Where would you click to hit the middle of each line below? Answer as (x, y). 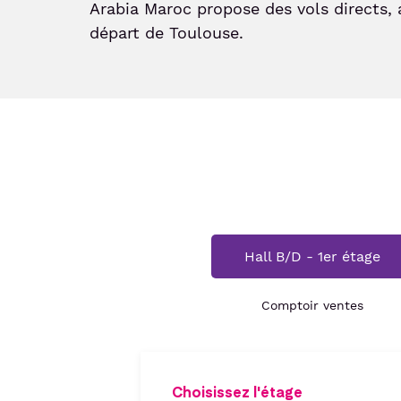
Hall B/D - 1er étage (312, 256)
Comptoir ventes (312, 305)
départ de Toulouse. (166, 32)
